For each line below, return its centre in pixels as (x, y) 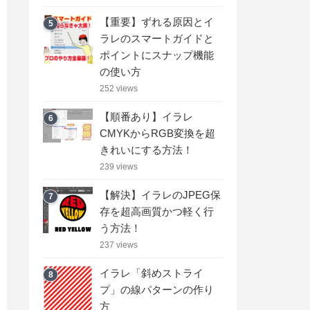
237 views (119, 245)
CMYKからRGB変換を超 (157, 133)
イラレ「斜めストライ (152, 273)
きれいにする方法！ (146, 149)
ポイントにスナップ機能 (157, 55)
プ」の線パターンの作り (157, 289)
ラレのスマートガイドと (157, 38)
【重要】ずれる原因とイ (157, 21)
